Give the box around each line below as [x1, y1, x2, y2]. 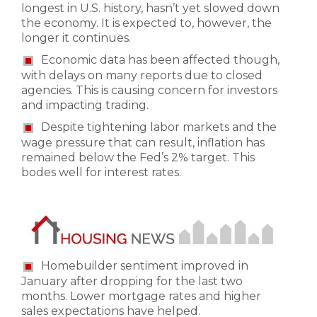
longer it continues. [21, 31, 131, 45]
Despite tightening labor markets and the [41, 120, 277, 134]
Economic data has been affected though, [41, 53, 279, 67]
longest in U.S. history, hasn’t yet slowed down [21, 1, 279, 16]
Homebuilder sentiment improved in [41, 259, 248, 273]
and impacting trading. [21, 98, 149, 113]
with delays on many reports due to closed [21, 69, 263, 83]
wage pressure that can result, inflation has [21, 135, 265, 149]
